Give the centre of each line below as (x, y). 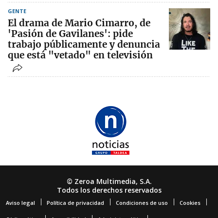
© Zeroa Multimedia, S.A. (109, 181)
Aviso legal (20, 202)
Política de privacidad (75, 202)
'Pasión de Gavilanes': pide (70, 33)
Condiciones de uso (142, 202)
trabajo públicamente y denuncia (84, 44)
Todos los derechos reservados (109, 190)
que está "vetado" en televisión (80, 55)
